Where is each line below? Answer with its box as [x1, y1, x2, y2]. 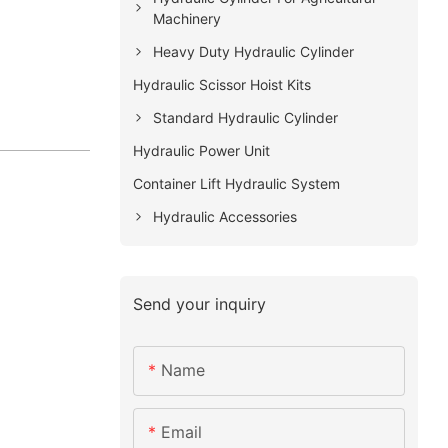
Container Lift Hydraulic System [132, 174, 340, 192]
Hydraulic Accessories [152, 207, 297, 225]
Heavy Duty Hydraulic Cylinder [152, 42, 354, 60]
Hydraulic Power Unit [132, 141, 270, 159]
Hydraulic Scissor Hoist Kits [132, 75, 311, 93]
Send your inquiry [132, 293, 266, 314]
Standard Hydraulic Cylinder [152, 108, 338, 126]
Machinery [152, 9, 221, 27]
